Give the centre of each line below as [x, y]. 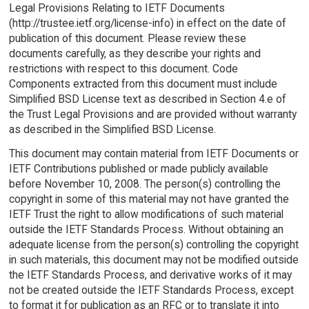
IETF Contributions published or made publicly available [138, 168]
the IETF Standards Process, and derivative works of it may [150, 275]
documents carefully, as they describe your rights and [134, 54]
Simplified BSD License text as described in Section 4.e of [147, 99]
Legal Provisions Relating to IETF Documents [117, 8]
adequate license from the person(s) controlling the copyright [153, 244]
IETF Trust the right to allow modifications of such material [146, 214]
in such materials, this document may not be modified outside [153, 259]
